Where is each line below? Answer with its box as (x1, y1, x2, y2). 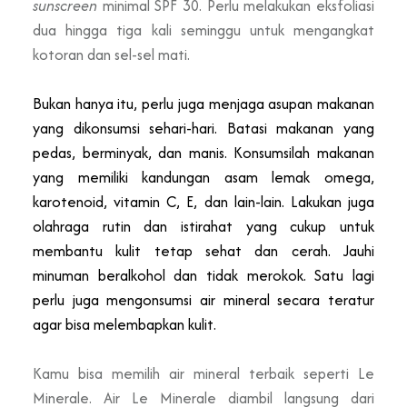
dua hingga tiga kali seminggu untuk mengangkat (33, 18, 374, 41)
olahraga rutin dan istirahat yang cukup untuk (33, 214, 374, 237)
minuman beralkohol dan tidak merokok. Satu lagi (33, 263, 374, 286)
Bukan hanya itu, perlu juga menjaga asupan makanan (33, 92, 374, 114)
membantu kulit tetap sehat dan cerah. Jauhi (33, 239, 374, 262)
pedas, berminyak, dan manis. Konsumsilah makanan (33, 141, 374, 164)
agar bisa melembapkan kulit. (33, 313, 216, 335)
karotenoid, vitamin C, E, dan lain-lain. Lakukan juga (33, 190, 374, 213)
